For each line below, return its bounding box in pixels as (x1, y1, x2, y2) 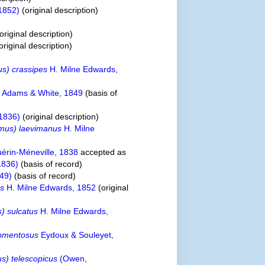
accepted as (78, 147, 127, 157)
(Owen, (57, 254, 88, 263)
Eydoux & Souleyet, (38, 230, 114, 240)
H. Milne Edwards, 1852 (4, 183, 96, 192)
